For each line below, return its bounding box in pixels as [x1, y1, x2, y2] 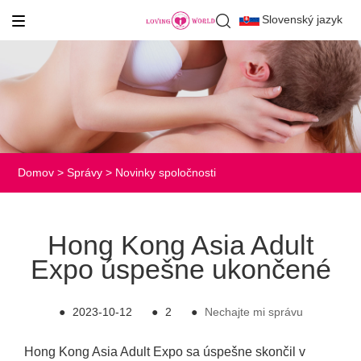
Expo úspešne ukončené [30, 253, 331, 284]
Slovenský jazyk [262, 13, 342, 26]
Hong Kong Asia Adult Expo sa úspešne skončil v [24, 344, 306, 359]
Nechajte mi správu [204, 305, 303, 318]
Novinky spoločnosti [115, 166, 217, 180]
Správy [67, 166, 103, 180]
